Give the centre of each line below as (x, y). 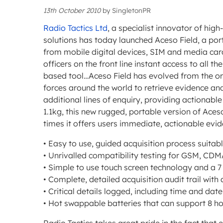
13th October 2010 (72, 10)
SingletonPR (131, 10)
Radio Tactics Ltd (75, 28)
